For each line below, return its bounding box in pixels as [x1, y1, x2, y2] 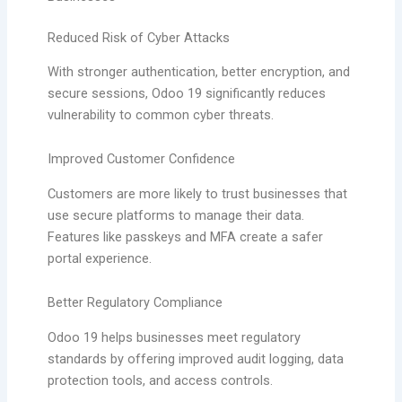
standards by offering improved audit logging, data [47, 350, 344, 367]
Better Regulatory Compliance [47, 294, 223, 311]
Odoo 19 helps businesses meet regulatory [47, 328, 301, 345]
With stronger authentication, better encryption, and [47, 63, 350, 80]
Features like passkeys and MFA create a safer [47, 228, 323, 245]
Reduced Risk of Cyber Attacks [47, 29, 230, 46]
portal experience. [47, 249, 152, 267]
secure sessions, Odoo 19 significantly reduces [47, 84, 326, 101]
